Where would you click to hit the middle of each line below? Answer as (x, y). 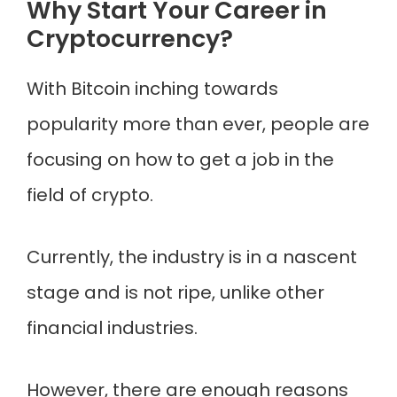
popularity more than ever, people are (198, 124)
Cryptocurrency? (130, 39)
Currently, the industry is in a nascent (192, 257)
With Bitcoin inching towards (152, 89)
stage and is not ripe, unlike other (175, 292)
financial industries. (112, 328)
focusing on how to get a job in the (180, 160)
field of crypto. (90, 195)
